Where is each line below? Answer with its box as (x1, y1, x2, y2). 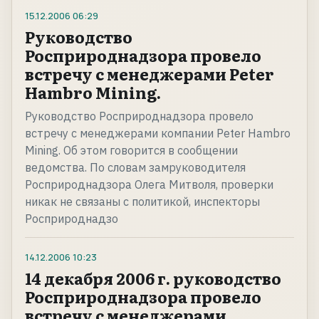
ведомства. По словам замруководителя (25, 160, 246, 175)
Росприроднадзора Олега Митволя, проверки (25, 177, 273, 192)
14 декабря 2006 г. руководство (25, 266, 281, 291)
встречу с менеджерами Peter (25, 62, 274, 86)
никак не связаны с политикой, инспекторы (25, 194, 260, 209)
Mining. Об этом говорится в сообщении (25, 143, 238, 158)
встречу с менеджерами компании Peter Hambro (25, 126, 291, 141)
